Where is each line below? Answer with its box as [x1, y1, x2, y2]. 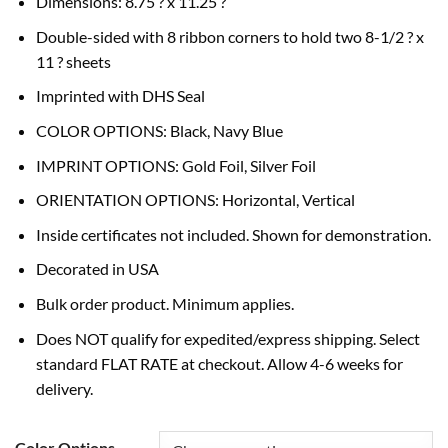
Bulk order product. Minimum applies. [35, 294, 294, 314]
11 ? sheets [35, 51, 111, 71]
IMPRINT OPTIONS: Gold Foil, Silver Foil [35, 155, 316, 175]
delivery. [35, 378, 93, 398]
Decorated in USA [35, 259, 159, 279]
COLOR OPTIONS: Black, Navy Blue [35, 121, 283, 141]
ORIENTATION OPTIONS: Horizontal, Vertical [35, 190, 355, 210]
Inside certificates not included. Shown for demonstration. [35, 224, 431, 244]
